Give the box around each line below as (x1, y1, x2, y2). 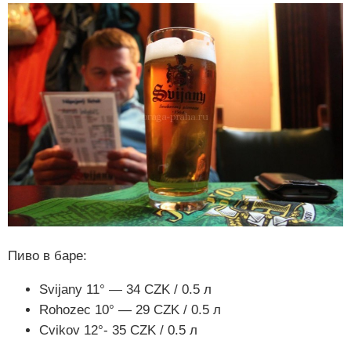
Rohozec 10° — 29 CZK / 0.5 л (39, 302, 221, 318)
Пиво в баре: (8, 248, 87, 264)
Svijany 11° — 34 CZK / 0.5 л (39, 282, 212, 298)
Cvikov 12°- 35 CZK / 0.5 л (39, 323, 197, 338)
